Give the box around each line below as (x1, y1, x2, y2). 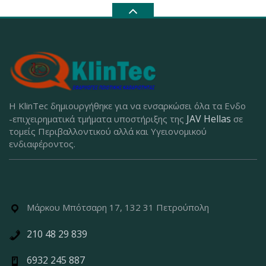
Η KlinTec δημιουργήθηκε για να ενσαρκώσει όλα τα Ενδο (9, 100, 246, 112)
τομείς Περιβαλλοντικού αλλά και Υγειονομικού (9, 125, 207, 138)
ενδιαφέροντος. (9, 138, 75, 150)
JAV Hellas (186, 112, 231, 126)
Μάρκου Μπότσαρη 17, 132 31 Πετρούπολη (27, 201, 209, 214)
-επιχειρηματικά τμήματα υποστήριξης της (9, 113, 186, 125)
